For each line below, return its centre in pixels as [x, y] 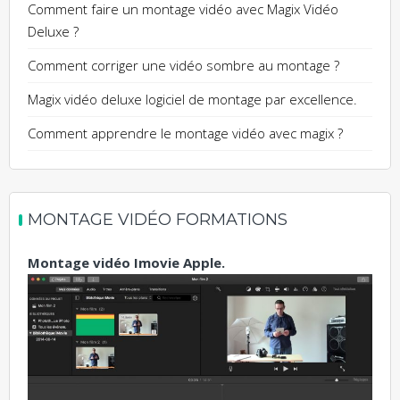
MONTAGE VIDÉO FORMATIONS [158, 219]
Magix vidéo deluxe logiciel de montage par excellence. [192, 99]
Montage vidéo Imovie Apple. [126, 262]
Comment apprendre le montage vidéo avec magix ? [185, 133]
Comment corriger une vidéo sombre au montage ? [183, 65]
